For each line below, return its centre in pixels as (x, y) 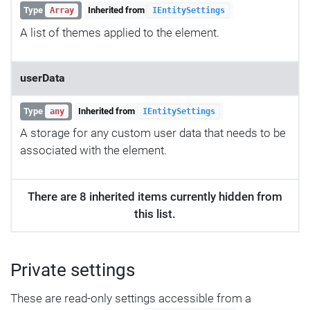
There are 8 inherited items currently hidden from (155, 197)
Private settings (73, 270)
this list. (155, 214)
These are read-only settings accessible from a (131, 299)
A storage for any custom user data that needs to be (153, 133)
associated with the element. (93, 151)
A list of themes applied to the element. (120, 32)
